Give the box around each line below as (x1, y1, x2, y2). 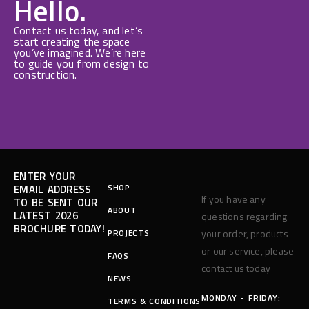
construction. (14, 66, 77, 83)
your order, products (201, 226, 288, 241)
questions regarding (201, 209, 288, 224)
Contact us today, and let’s (14, 22, 143, 39)
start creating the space (14, 33, 130, 50)
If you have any (201, 192, 266, 207)
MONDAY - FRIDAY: (201, 291, 281, 305)
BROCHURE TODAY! (14, 221, 105, 237)
